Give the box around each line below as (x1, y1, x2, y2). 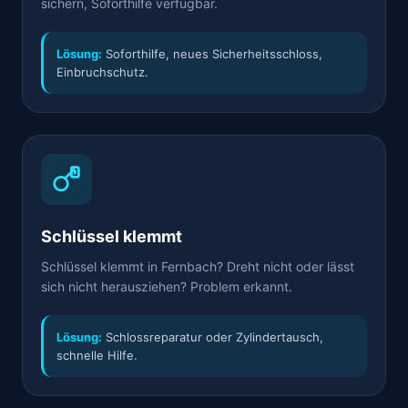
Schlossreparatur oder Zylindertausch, (102, 330, 323, 344)
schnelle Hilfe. (56, 348, 138, 362)
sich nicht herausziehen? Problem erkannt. (41, 279, 292, 294)
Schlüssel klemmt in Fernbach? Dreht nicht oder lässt (41, 259, 354, 274)
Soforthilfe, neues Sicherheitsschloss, (102, 46, 322, 61)
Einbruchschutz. (56, 65, 148, 79)
